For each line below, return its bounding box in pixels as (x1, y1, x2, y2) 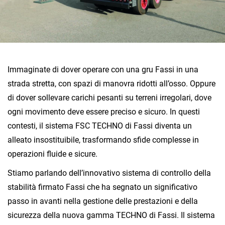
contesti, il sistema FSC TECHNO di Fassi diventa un (8, 121, 192, 131)
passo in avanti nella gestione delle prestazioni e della (8, 196, 198, 206)
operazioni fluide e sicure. (8, 149, 97, 159)
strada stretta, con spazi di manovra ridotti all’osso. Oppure (8, 78, 215, 88)
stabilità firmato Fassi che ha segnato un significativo (8, 182, 197, 192)
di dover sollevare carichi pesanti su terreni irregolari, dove (8, 92, 211, 102)
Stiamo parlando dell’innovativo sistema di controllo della (8, 168, 211, 178)
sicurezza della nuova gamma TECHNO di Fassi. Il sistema (8, 210, 215, 220)
